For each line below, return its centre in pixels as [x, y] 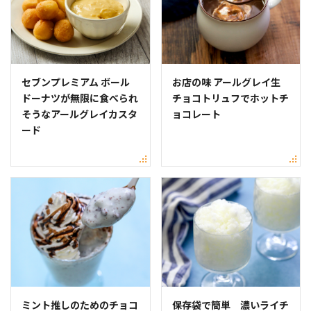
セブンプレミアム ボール [76, 82]
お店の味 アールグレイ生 [226, 82]
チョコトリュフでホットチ [230, 98]
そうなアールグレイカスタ [79, 114]
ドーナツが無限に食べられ [80, 98]
